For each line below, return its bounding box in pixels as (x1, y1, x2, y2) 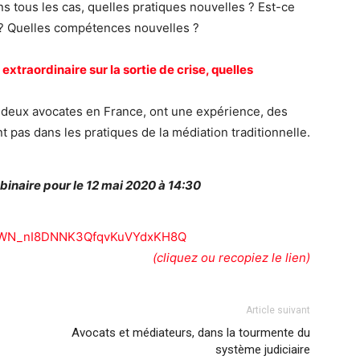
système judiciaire (215, 342, 310, 357)
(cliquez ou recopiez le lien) (153, 250, 310, 265)
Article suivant (246, 305, 310, 316)
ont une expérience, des (146, 104, 288, 119)
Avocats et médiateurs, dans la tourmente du (72, 325, 310, 340)
